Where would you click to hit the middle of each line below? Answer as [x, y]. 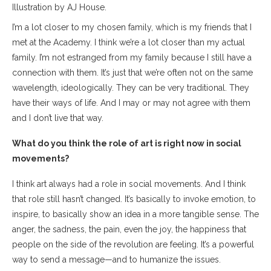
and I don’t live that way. [59, 118]
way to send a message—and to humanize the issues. [119, 259]
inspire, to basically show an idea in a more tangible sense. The [135, 214]
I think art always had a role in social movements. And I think [129, 184]
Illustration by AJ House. [59, 7]
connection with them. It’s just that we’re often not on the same [132, 72]
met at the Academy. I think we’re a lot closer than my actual [129, 42]
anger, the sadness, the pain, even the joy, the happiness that [129, 229]
